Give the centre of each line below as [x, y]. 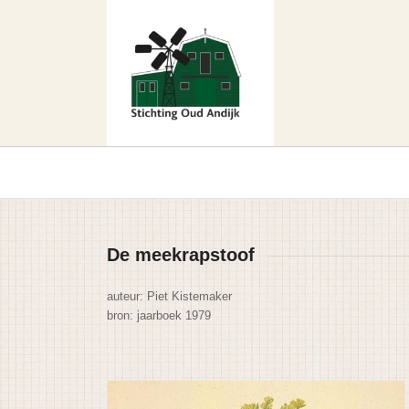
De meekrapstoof [181, 255]
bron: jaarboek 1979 [159, 315]
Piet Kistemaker [190, 296]
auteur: [127, 296]
